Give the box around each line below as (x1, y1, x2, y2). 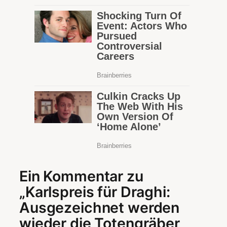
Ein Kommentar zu (19, 167, 143, 185)
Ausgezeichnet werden (19, 199, 180, 217)
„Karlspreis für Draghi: (19, 183, 170, 201)
